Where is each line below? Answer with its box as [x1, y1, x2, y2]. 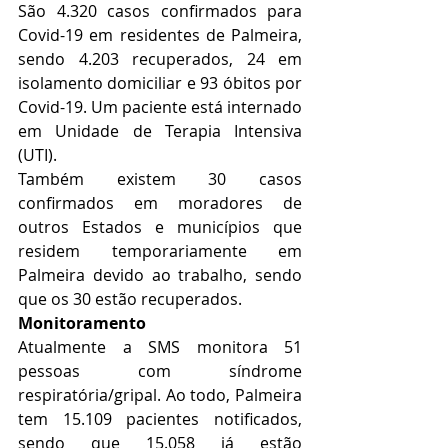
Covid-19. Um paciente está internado [18, 96, 302, 118]
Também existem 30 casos [18, 168, 302, 190]
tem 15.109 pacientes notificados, [18, 408, 302, 430]
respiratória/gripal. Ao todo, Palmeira [18, 384, 302, 406]
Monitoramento [18, 312, 146, 334]
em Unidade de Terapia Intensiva [18, 120, 302, 142]
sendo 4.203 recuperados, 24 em [18, 48, 302, 70]
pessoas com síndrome [18, 360, 302, 382]
